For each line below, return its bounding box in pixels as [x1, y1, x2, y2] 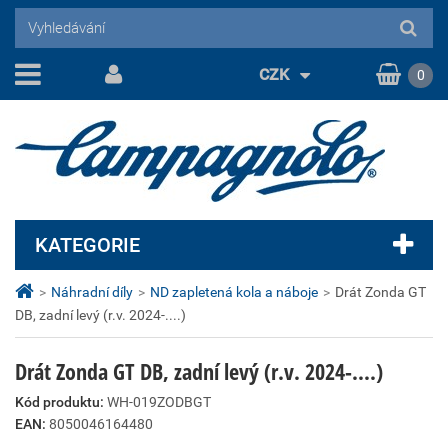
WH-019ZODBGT [107, 394, 211, 410]
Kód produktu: [15, 394, 104, 410]
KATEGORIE [35, 233, 140, 257]
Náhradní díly [51, 284, 133, 300]
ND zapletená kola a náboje [150, 284, 318, 300]
